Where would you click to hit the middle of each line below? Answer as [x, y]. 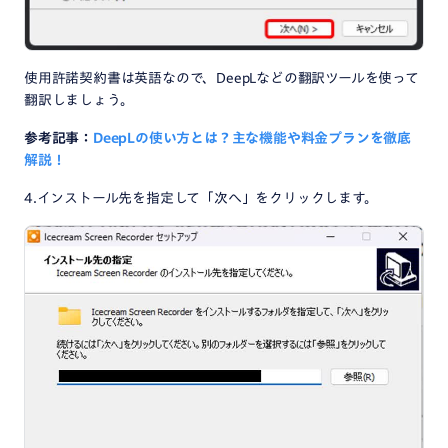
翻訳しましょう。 [79, 99]
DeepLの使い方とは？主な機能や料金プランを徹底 [252, 137]
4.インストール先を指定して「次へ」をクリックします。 [201, 197]
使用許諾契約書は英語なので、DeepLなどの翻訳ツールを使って [221, 77]
